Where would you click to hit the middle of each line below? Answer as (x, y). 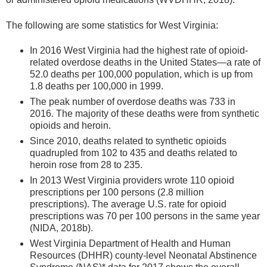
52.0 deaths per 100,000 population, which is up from (141, 74)
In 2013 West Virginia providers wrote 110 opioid (132, 180)
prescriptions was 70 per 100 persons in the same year (145, 216)
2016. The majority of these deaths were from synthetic (145, 113)
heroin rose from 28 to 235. (86, 164)
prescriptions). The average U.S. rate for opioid (128, 204)
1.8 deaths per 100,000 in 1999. (97, 86)
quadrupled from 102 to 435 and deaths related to (133, 153)
